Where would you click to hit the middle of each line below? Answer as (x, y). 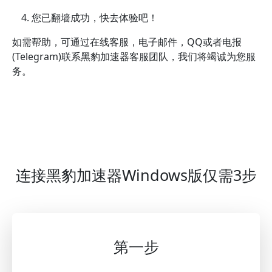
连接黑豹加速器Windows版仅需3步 (136, 175)
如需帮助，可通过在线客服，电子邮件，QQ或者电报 (127, 42)
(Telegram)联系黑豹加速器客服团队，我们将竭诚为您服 (134, 57)
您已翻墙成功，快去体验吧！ (95, 18)
